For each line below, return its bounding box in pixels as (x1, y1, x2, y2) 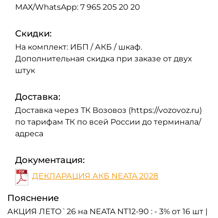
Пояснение (7, 193, 59, 204)
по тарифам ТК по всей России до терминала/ (15, 117, 201, 127)
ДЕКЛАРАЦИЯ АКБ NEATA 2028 (32, 171, 158, 181)
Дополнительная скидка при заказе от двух (15, 54, 192, 63)
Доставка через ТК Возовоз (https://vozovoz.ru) (15, 105, 202, 115)
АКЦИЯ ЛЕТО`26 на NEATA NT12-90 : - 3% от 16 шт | (7, 207, 208, 217)
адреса (15, 128, 43, 138)
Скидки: (15, 28, 52, 39)
